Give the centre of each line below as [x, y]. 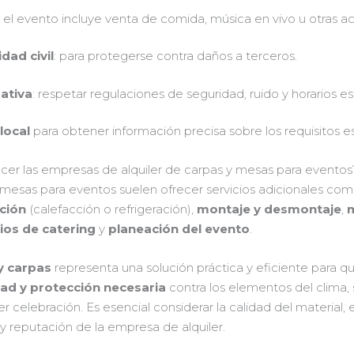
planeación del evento [179, 229]
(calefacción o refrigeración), [112, 209]
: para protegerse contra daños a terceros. [176, 56]
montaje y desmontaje [269, 209]
